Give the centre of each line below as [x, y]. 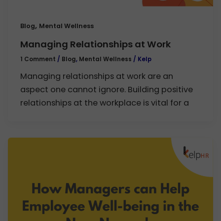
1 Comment [38, 59]
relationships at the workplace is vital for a [105, 103]
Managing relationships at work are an [97, 76]
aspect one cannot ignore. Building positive [107, 89]
